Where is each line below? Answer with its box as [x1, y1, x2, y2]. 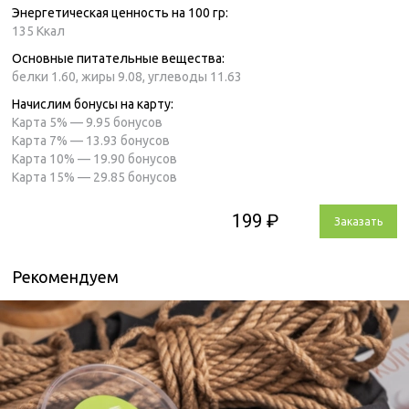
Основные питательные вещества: [12, 50, 225, 66]
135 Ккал [12, 23, 65, 38]
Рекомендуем [12, 267, 119, 286]
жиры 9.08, [81, 68, 148, 84]
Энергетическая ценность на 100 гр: [12, 5, 228, 20]
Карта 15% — [12, 169, 90, 184]
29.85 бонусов [90, 169, 177, 184]
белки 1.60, [12, 68, 81, 84]
